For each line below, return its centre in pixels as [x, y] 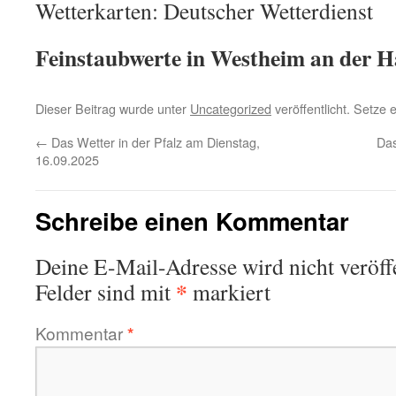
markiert [229, 292]
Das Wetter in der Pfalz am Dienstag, [154, 142]
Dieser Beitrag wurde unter [113, 108]
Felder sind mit [106, 292]
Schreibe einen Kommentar [192, 221]
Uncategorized [231, 108]
